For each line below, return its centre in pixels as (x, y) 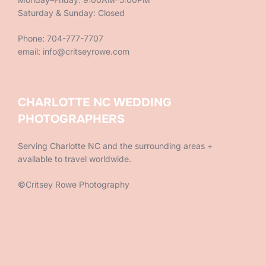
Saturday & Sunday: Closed (71, 12)
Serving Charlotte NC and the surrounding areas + (115, 145)
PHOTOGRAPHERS (71, 119)
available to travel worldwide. (75, 159)
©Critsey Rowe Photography (74, 184)
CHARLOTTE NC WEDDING (95, 102)
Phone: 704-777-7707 (61, 38)
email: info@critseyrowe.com (74, 51)
